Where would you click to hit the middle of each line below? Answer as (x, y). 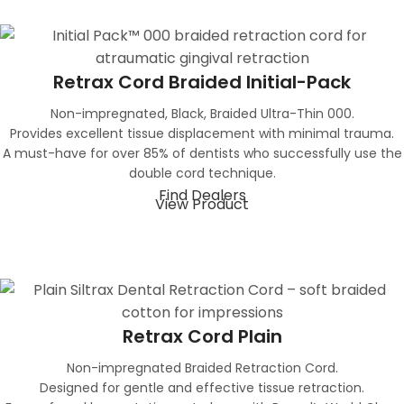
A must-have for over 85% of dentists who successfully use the (202, 154)
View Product (202, 205)
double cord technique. (202, 174)
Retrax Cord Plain (202, 337)
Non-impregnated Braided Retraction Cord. (202, 368)
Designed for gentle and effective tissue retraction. (202, 388)
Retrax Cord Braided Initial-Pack (202, 83)
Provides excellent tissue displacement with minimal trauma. (202, 134)
